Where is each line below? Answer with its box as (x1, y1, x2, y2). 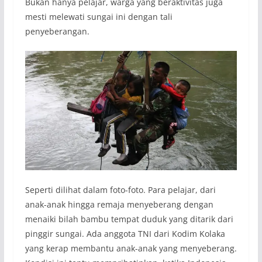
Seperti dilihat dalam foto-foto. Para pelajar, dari (25, 184, 216, 195)
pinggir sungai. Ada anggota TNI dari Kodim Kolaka (25, 227, 225, 239)
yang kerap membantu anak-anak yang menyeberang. (25, 242, 237, 254)
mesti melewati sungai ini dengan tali (25, 11, 173, 22)
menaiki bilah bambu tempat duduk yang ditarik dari (25, 213, 233, 225)
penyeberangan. (25, 25, 89, 37)
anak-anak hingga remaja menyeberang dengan (25, 198, 213, 210)
